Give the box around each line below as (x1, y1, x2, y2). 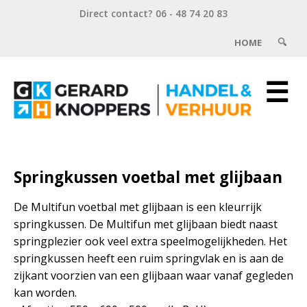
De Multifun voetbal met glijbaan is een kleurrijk (14, 199, 262, 214)
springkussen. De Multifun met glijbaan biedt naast (14, 216, 278, 232)
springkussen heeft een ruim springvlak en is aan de (14, 250, 284, 266)
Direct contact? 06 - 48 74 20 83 (79, 7, 228, 20)
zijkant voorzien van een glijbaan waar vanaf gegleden (14, 267, 293, 283)
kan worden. (14, 284, 77, 300)
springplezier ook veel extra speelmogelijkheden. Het (14, 233, 287, 249)
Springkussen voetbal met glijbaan (14, 166, 282, 188)
